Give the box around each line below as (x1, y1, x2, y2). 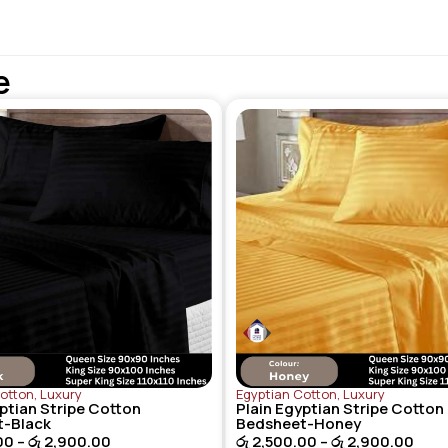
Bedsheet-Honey (236, 413, 361, 435)
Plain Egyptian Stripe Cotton (236, 398, 444, 420)
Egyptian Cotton (236, 385, 337, 404)
